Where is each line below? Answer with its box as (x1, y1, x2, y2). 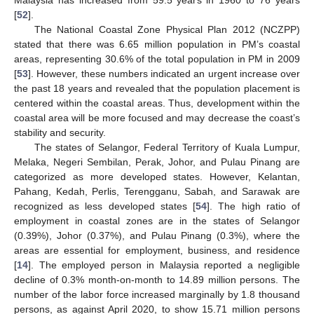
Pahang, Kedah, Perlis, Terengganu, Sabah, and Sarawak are (14, 185, 300, 197)
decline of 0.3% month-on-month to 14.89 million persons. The (14, 273, 300, 285)
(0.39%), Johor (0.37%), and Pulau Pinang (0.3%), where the (14, 229, 300, 241)
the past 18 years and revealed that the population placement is (14, 82, 300, 94)
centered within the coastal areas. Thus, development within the (14, 97, 300, 109)
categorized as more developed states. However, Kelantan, (14, 170, 300, 182)
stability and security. (14, 126, 106, 138)
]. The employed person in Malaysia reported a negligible (28, 259, 300, 271)
